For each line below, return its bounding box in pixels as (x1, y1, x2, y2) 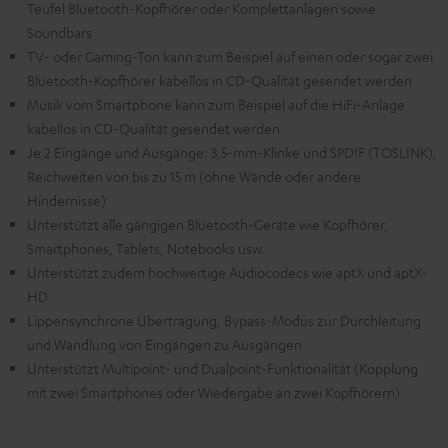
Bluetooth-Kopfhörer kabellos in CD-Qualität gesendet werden (27, 71, 412, 89)
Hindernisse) (27, 191, 106, 209)
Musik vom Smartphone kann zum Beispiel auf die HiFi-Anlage (27, 95, 405, 113)
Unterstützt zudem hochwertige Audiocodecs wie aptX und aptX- (27, 263, 427, 281)
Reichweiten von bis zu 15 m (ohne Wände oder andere (27, 167, 361, 185)
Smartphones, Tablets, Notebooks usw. (27, 239, 266, 257)
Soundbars (27, 23, 92, 41)
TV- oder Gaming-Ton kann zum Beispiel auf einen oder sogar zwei (27, 47, 433, 65)
